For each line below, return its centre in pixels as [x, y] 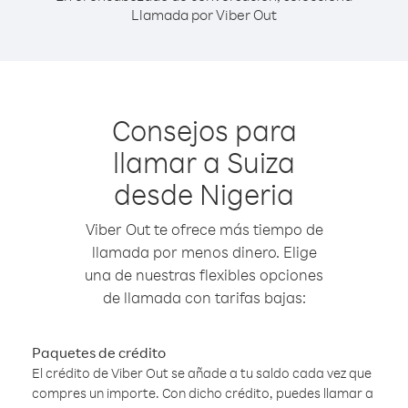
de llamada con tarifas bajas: [204, 297]
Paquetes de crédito [99, 352]
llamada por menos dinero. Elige [204, 252]
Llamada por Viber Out [204, 15]
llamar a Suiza [204, 162]
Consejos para [204, 130]
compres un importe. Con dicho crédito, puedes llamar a [203, 393]
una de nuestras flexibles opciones [204, 275]
